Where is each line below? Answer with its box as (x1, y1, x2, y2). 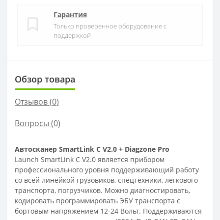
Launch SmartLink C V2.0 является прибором (15, 154, 165, 164)
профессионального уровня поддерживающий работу (15, 165, 199, 174)
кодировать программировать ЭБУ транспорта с (15, 195, 180, 205)
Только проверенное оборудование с (54, 21, 166, 30)
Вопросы (15, 117, 49, 129)
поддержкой (54, 30, 91, 40)
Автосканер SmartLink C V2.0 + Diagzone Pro (15, 144, 169, 154)
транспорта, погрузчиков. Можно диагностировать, (15, 185, 190, 195)
